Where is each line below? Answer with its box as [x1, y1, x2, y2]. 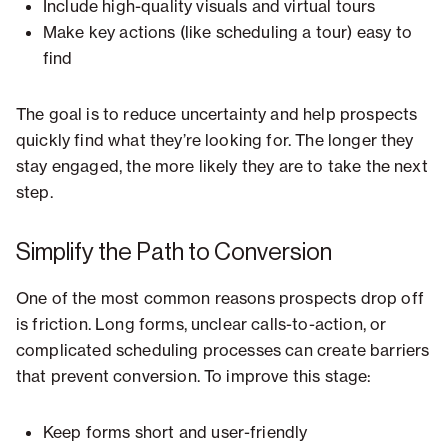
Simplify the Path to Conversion [16, 240, 332, 265]
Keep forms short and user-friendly [43, 422, 308, 443]
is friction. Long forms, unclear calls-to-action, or [16, 314, 387, 335]
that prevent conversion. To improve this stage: [16, 366, 372, 387]
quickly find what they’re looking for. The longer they [16, 130, 414, 151]
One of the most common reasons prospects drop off [16, 288, 424, 309]
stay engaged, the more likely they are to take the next [16, 156, 428, 177]
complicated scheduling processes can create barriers [16, 340, 430, 361]
